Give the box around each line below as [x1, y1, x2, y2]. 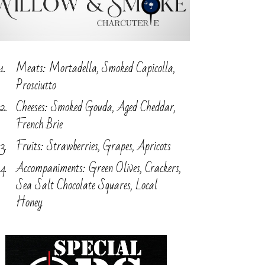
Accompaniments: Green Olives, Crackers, [15, 157, 181, 180]
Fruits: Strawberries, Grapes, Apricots [15, 135, 171, 158]
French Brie [15, 114, 63, 136]
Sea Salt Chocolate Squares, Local [15, 174, 157, 197]
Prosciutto [15, 75, 56, 97]
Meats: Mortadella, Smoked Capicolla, [15, 57, 175, 80]
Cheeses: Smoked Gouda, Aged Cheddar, [15, 96, 176, 119]
